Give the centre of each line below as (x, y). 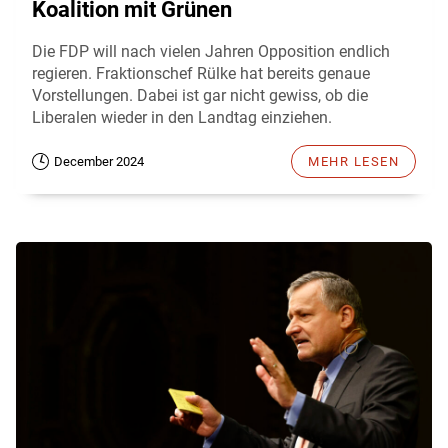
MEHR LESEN (353, 162)
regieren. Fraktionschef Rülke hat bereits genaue (201, 74)
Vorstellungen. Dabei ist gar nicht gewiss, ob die (200, 96)
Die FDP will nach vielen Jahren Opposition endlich (211, 52)
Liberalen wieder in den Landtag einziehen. (182, 118)
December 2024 (99, 162)
